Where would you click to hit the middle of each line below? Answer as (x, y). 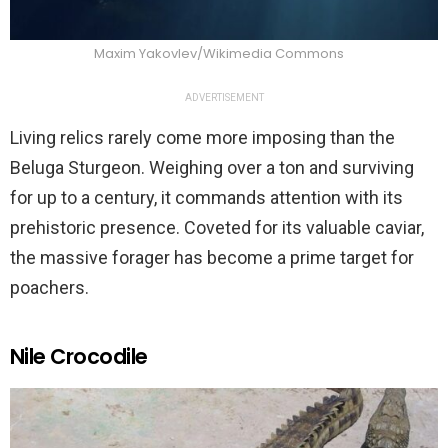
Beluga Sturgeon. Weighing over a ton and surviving (212, 168)
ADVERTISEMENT (224, 98)
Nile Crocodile (79, 357)
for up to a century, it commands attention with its (206, 198)
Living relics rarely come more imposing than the (202, 138)
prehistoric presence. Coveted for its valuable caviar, (217, 228)
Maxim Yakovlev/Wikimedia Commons (219, 54)
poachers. (49, 288)
